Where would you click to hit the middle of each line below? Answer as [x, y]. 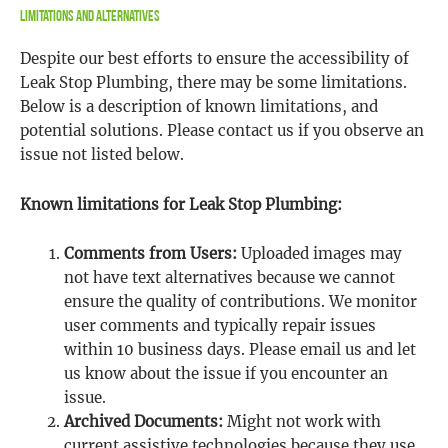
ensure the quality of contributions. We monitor [240, 302]
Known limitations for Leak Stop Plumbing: [181, 204]
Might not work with [301, 422]
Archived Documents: [143, 422]
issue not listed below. [102, 155]
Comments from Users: [150, 254]
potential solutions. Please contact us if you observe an [222, 131]
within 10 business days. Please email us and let [239, 350]
